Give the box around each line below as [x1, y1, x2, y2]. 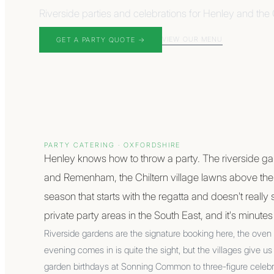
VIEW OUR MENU [162, 34, 223, 43]
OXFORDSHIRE [123, 141, 181, 149]
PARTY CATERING [44, 141, 115, 149]
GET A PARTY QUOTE [56, 35, 136, 44]
